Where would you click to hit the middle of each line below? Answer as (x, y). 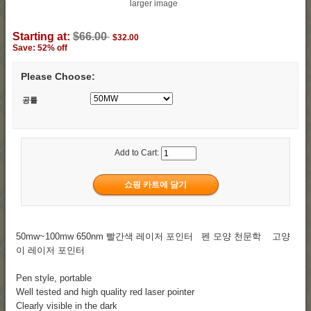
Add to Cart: (138, 153)
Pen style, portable (54, 278)
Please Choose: (58, 77)
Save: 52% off (40, 48)
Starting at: (43, 36)
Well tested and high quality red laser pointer (106, 292)
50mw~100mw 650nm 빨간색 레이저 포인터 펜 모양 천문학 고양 (153, 237)
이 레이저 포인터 (51, 251)
